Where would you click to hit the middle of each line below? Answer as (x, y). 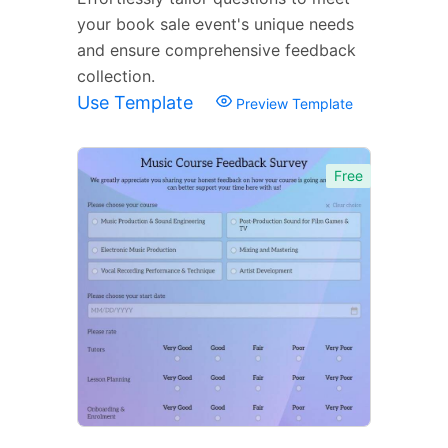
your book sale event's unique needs (215, 23)
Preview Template (292, 103)
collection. (116, 75)
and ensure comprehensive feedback (216, 49)
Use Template (137, 102)
